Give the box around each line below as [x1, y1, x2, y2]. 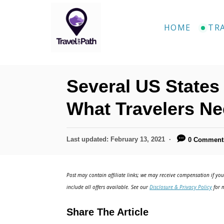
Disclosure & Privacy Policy [149, 183, 212, 190]
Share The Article [66, 206, 148, 217]
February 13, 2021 [110, 135, 165, 143]
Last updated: [66, 135, 110, 143]
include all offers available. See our [66, 183, 149, 190]
